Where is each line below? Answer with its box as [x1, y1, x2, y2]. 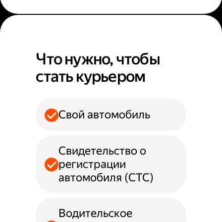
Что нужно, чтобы [36, 50, 160, 69]
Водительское [58, 207, 132, 221]
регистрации [58, 158, 126, 171]
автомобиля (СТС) [58, 171, 154, 185]
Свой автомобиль [58, 108, 150, 121]
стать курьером [36, 67, 146, 86]
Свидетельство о [58, 144, 146, 158]
